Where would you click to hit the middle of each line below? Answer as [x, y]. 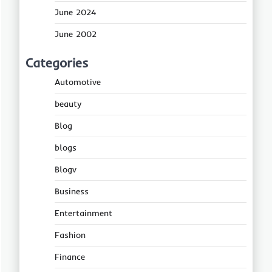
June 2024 [75, 12]
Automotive [78, 82]
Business [72, 191]
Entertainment [83, 213]
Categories [57, 63]
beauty [68, 104]
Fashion [70, 235]
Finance [70, 257]
